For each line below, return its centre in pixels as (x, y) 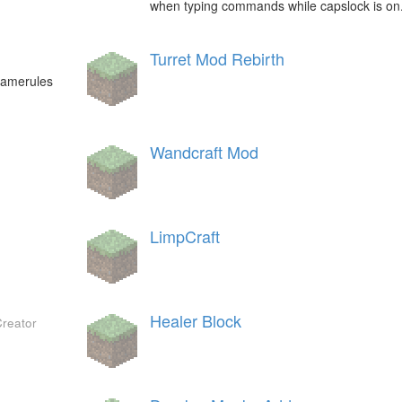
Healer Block (195, 320)
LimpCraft (184, 236)
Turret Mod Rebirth (217, 58)
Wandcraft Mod (204, 152)
